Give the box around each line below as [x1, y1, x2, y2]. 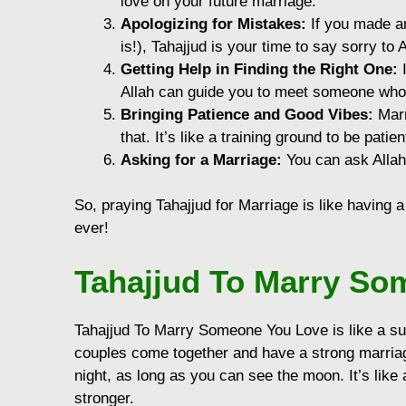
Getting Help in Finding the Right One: [121, 60, 398, 78]
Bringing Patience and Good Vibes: [121, 105, 373, 123]
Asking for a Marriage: [121, 150, 282, 169]
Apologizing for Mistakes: [121, 14, 306, 33]
